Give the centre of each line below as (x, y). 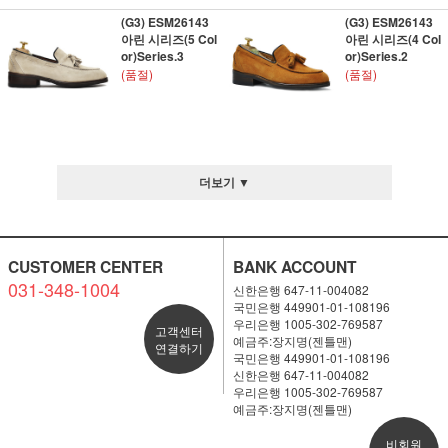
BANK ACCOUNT (294, 266)
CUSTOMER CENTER (85, 266)
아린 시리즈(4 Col (392, 39)
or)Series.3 (152, 56)
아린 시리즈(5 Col (168, 39)
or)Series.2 (376, 56)
